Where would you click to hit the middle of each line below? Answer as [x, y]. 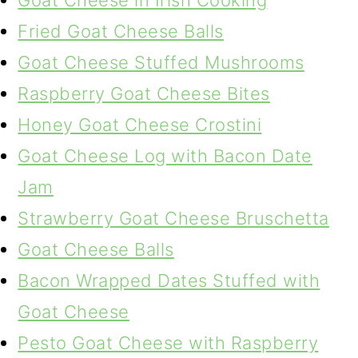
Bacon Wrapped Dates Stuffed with [169, 280]
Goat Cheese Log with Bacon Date [165, 156]
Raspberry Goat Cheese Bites [144, 93]
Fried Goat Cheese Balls [121, 31]
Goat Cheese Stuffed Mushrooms [161, 62]
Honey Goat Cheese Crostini [140, 125]
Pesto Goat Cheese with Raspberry [168, 343]
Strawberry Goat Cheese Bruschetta [173, 218]
